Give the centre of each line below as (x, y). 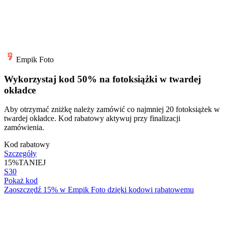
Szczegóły (20, 154)
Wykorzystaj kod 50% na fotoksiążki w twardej (102, 79)
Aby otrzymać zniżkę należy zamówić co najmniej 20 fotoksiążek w (112, 109)
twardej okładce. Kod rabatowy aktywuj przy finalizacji (92, 119)
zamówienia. (24, 128)
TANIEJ (32, 163)
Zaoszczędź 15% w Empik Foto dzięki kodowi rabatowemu (99, 190)
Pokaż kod (21, 181)
